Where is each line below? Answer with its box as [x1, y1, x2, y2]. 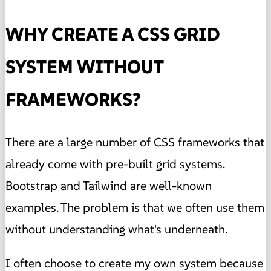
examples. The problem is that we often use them [5, 200, 264, 216]
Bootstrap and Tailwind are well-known [5, 178, 212, 194]
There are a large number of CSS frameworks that [5, 134, 264, 151]
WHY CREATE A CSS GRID [5, 23, 220, 46]
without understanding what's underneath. [5, 221, 227, 238]
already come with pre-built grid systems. [5, 156, 224, 172]
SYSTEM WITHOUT [5, 56, 163, 79]
